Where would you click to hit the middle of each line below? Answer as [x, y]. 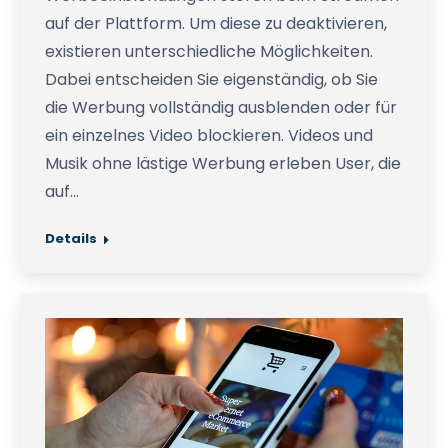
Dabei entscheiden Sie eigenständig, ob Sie [211, 79]
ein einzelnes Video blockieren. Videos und [209, 135]
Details [71, 238]
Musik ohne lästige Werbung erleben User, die [223, 163]
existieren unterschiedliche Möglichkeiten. [209, 51]
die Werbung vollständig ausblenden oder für [221, 107]
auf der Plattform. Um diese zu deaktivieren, [216, 23]
